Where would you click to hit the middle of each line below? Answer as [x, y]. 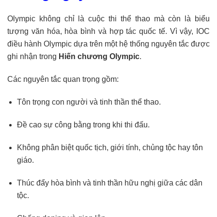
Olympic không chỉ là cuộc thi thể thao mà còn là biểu [108, 18]
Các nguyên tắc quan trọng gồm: [63, 79]
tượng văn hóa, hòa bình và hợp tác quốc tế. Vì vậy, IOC [108, 31]
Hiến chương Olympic [99, 56]
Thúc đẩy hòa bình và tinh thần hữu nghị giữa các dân [110, 183]
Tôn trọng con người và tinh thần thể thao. [89, 102]
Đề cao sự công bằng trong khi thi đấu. [83, 124]
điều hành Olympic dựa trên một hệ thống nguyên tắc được [108, 44]
